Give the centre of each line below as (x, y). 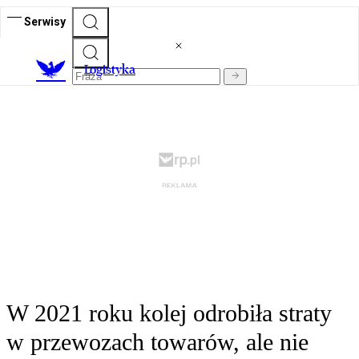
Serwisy (45, 21)
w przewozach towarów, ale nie (157, 342)
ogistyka (113, 70)
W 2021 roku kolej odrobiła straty (169, 313)
